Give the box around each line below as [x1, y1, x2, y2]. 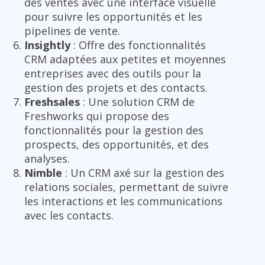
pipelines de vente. [24, 23, 120, 38]
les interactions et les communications [24, 193, 222, 208]
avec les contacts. [24, 208, 114, 222]
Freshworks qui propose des [24, 108, 169, 123]
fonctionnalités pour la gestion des [24, 122, 203, 137]
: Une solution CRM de [80, 94, 195, 109]
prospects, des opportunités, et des [24, 137, 209, 151]
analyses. [24, 151, 70, 166]
